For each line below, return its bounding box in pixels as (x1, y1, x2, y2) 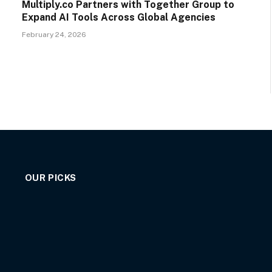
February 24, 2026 (22, 30, 86, 39)
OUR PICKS (24, 172, 77, 183)
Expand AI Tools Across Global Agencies (22, 12, 216, 24)
